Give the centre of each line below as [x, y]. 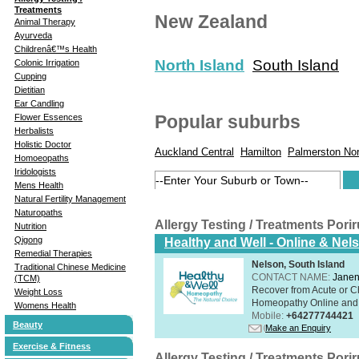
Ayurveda [33, 35]
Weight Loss [38, 291]
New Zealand [211, 21]
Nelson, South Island [298, 264]
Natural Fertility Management [70, 198]
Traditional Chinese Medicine [70, 266]
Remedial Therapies [53, 253]
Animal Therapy [45, 21]
